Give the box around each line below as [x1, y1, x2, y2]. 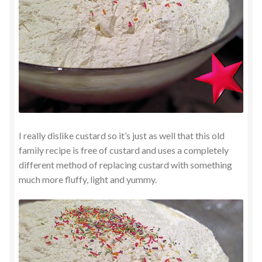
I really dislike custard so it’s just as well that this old [19, 129, 225, 141]
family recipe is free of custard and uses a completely [19, 144, 229, 156]
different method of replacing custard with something [19, 158, 232, 170]
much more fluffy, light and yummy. [19, 173, 157, 185]
